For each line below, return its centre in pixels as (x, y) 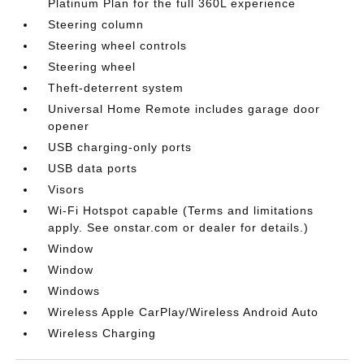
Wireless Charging (102, 333)
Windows (74, 290)
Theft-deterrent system (116, 87)
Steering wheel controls (118, 45)
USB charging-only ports (120, 147)
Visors (67, 189)
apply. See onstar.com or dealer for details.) (179, 227)
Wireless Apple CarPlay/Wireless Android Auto (184, 312)
